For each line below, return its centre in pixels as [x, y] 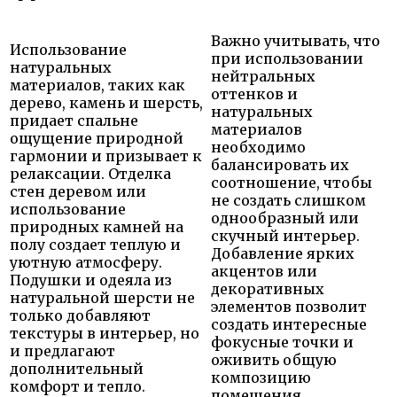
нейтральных [263, 76]
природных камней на [97, 226]
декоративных [268, 288]
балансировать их [280, 164]
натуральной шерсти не [102, 297]
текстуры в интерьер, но [105, 333]
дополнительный [77, 368]
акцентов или [264, 271]
